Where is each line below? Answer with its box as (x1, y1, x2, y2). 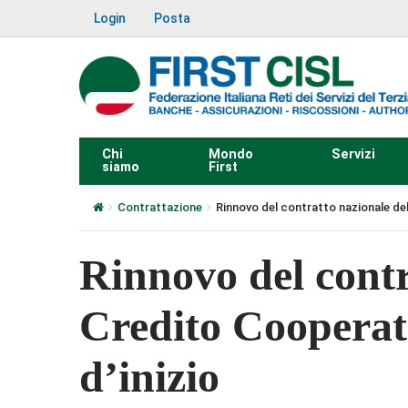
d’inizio (79, 352, 219, 401)
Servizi (331, 146, 375, 162)
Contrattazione (117, 199, 202, 214)
